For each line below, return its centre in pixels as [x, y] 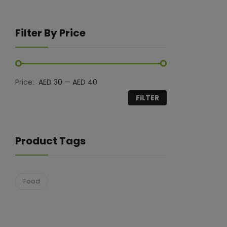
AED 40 [85, 82]
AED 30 [50, 82]
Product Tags [50, 141]
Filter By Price [50, 33]
